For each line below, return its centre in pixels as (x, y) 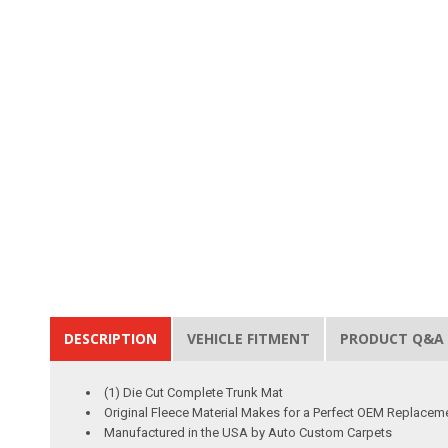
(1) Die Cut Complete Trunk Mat (194, 392)
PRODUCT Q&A (392, 338)
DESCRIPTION (111, 338)
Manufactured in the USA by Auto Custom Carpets (248, 432)
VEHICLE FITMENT (249, 338)
